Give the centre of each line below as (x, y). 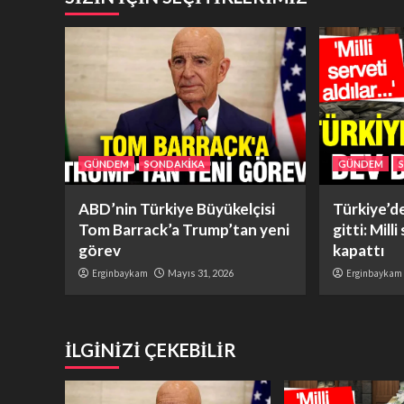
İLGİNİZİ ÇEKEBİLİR (151, 350)
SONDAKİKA (174, 164)
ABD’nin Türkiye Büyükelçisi (177, 209)
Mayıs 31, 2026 (201, 273)
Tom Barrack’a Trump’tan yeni (184, 230)
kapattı (359, 251)
